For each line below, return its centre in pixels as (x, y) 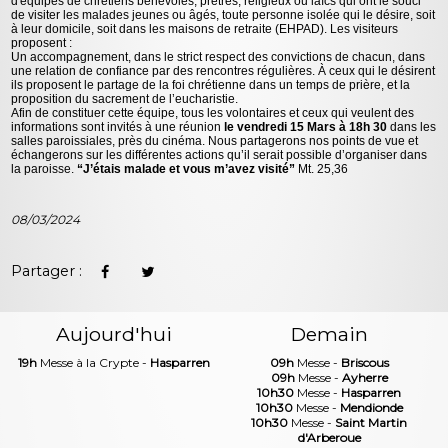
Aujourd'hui (114, 333)
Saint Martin (371, 423)
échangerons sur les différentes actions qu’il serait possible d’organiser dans (219, 154)
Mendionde (371, 408)
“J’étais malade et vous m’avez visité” (188, 168)
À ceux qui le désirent (377, 70)
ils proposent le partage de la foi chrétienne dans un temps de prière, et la (211, 84)
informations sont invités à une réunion (118, 126)
